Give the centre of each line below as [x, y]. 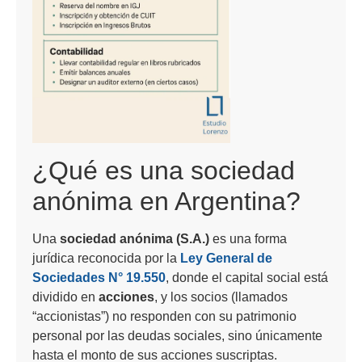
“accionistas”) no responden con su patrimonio [164, 316]
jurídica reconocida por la [106, 258]
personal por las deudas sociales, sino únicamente [177, 335]
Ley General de [226, 258]
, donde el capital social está [247, 277]
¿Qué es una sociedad [164, 170]
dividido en [65, 297]
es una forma [248, 238]
